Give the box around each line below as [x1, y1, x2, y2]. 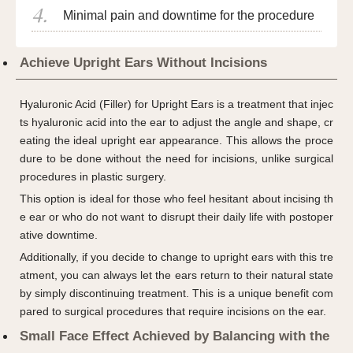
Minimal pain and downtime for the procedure [63, 8, 314, 22]
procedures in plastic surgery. [20, 169, 166, 183]
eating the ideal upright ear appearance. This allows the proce [20, 133, 333, 147]
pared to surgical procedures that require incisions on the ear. [20, 304, 326, 318]
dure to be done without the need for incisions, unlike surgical [20, 151, 333, 165]
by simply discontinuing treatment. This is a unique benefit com [20, 286, 333, 299]
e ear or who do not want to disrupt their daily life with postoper [20, 210, 333, 223]
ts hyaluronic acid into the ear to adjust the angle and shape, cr [20, 115, 333, 128]
